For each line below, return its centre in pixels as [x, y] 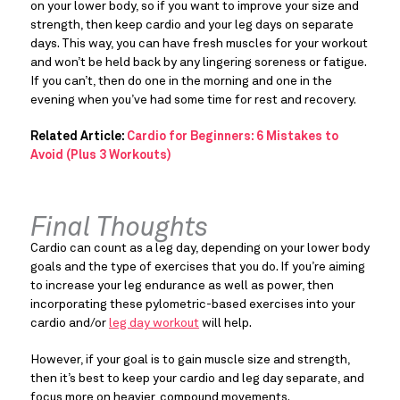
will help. [227, 324]
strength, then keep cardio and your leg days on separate [192, 25]
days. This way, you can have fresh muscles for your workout [199, 44]
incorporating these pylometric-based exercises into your [193, 305]
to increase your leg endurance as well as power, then [182, 286]
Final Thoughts [119, 229]
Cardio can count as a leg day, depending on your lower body [200, 249]
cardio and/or [70, 324]
